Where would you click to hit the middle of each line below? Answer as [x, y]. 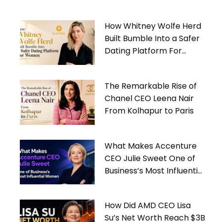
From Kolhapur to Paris [149, 111]
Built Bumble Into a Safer [152, 39]
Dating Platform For [143, 51]
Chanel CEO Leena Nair [149, 98]
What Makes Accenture [151, 146]
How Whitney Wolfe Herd [153, 26]
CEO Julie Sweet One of [150, 158]
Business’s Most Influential [155, 170]
